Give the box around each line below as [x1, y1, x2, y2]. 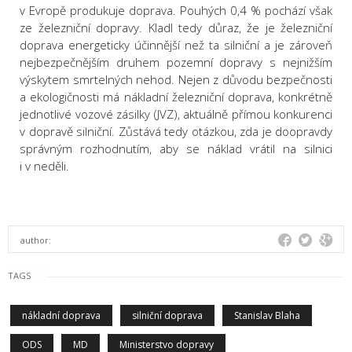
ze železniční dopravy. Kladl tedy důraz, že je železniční [20, 20, 332, 36]
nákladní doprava [22, 309, 101, 323]
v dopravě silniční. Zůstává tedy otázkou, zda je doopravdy [20, 123, 332, 140]
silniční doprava [132, 309, 203, 323]
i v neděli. [20, 158, 69, 174]
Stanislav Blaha [234, 309, 300, 323]
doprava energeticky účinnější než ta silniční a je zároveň [20, 37, 332, 53]
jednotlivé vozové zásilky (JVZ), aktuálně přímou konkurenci [20, 106, 332, 123]
